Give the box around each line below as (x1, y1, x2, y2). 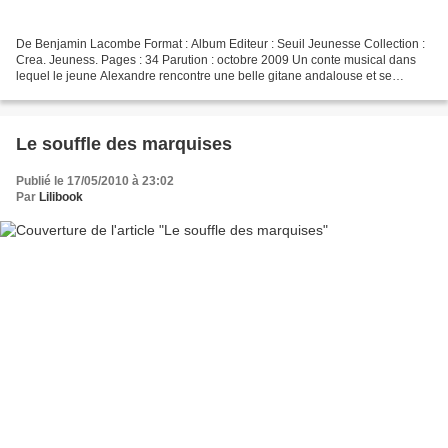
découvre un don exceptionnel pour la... (16, 84, 231, 99)
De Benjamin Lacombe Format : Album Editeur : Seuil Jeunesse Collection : (16, 36, 425, 51)
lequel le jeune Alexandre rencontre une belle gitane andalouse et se (16, 68, 392, 83)
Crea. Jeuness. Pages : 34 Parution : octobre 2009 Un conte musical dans (16, 52, 416, 67)
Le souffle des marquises (16, 133, 232, 154)
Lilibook (39, 189, 83, 204)
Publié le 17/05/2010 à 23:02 (16, 173, 174, 188)
